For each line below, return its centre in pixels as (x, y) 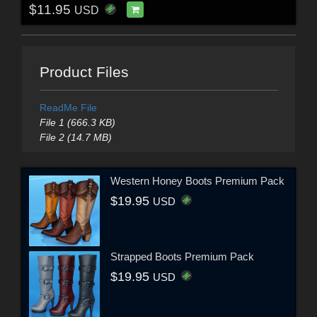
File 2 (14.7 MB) (75, 137)
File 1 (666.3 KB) (77, 122)
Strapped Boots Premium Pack (182, 257)
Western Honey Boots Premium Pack (197, 181)
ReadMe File (68, 107)
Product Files (84, 71)
